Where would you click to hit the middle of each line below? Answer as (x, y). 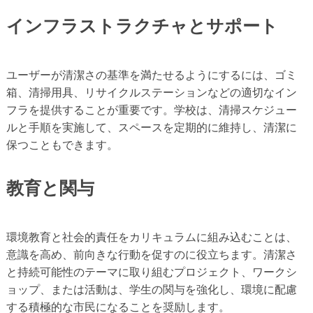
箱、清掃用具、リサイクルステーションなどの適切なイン (151, 92)
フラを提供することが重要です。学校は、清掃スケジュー (151, 110)
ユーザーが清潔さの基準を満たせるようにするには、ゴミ (151, 75)
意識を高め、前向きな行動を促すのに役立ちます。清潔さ (151, 255)
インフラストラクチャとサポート (142, 26)
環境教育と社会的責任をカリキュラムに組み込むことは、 (151, 238)
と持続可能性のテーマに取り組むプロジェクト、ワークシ (151, 272)
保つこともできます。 (62, 145)
